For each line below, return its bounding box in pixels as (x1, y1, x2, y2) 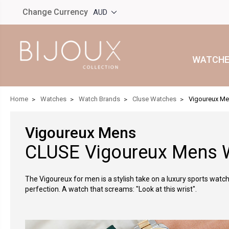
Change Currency (22, 7, 88, 17)
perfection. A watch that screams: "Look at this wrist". (25, 185, 198, 193)
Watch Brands (79, 95, 120, 103)
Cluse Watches (132, 95, 176, 103)
